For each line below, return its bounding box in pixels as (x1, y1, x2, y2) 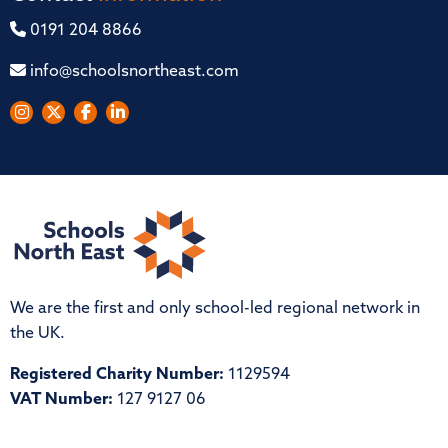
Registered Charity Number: (10, 367, 224, 384)
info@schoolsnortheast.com (26, 63, 239, 80)
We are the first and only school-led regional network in (10, 301, 420, 318)
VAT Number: (10, 392, 113, 409)
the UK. (10, 326, 65, 343)
